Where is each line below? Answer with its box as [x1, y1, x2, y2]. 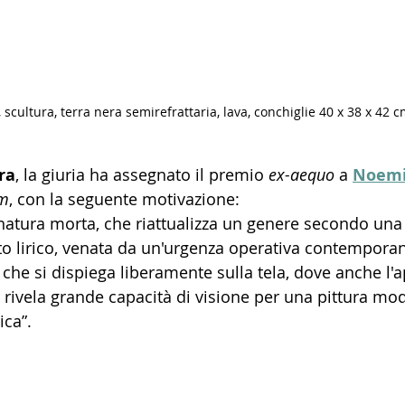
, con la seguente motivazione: [9, 188, 240, 211]
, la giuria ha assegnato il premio [15, 164, 268, 186]
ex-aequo [268, 164, 334, 186]
